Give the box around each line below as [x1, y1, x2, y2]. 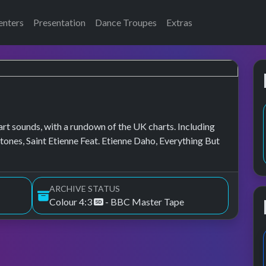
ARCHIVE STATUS [49, 183, 120, 194]
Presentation [33, 17, 85, 28]
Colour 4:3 [49, 196, 94, 207]
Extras [166, 17, 192, 28]
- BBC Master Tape [103, 196, 184, 207]
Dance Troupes [95, 17, 157, 28]
